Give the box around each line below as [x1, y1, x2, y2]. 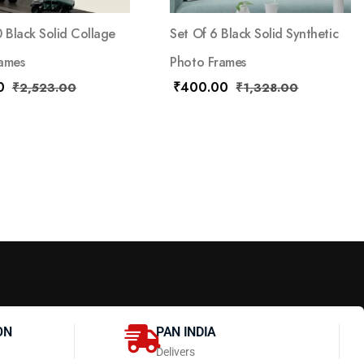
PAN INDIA [156, 324, 217, 340]
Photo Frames [170, 53, 246, 72]
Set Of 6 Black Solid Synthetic [170, 24, 339, 44]
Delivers [156, 345, 195, 359]
